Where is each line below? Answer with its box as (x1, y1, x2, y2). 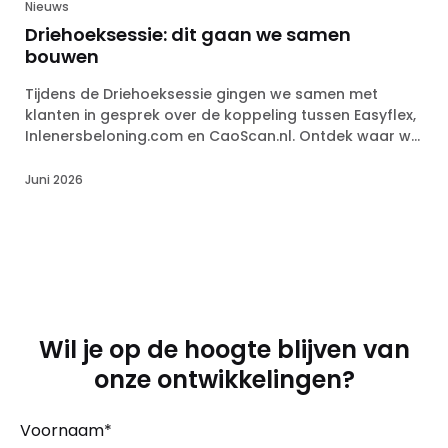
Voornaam (20, 418, 104, 442)
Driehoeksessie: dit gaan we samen (25, 21, 351, 47)
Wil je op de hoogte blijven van (38, 332, 410, 366)
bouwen (25, 43, 99, 69)
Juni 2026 (25, 170, 83, 188)
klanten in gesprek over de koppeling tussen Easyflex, (25, 104, 416, 125)
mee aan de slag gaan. (25, 146, 195, 167)
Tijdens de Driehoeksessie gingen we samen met (25, 83, 378, 104)
